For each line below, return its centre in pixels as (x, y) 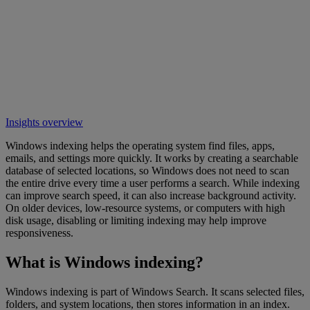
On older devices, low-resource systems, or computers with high (145, 208)
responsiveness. (39, 232)
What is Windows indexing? (104, 262)
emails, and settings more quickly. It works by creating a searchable (152, 158)
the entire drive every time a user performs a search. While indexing (153, 183)
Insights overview (44, 122)
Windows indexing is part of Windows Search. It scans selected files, (155, 291)
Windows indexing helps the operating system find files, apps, (140, 145)
